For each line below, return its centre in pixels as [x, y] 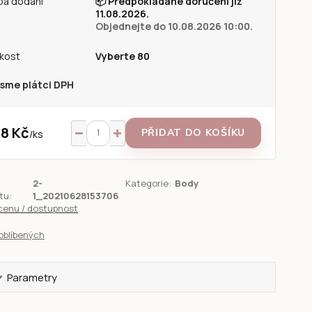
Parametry [32, 278]
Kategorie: [149, 183]
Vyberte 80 [122, 56]
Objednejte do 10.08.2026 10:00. [174, 26]
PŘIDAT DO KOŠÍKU [193, 133]
